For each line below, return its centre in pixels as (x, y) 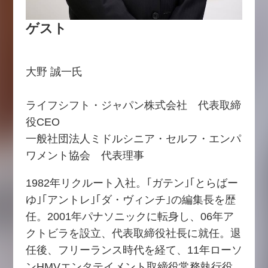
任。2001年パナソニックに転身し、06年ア (130, 216)
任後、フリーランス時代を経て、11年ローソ (134, 250)
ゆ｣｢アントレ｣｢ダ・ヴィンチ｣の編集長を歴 (130, 200)
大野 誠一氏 (54, 71)
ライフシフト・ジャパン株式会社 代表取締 (133, 105)
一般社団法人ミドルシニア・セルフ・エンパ (133, 138)
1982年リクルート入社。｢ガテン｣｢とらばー (132, 183)
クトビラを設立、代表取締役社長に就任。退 (133, 233)
